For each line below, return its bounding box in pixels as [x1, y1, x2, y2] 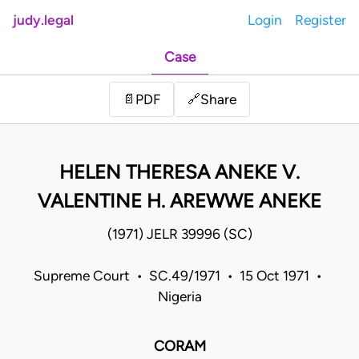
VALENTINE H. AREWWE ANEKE [38, 189, 321, 213]
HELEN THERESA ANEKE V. [59, 160, 300, 184]
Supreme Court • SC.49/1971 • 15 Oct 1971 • [34, 268, 325, 284]
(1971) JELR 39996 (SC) [107, 226, 252, 243]
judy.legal [13, 12, 74, 28]
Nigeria [157, 288, 202, 305]
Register [295, 12, 346, 28]
